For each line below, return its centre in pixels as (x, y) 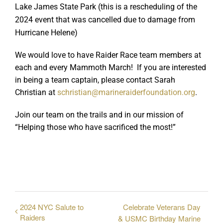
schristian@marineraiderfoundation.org (126, 92)
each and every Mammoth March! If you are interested (111, 67)
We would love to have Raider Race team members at (108, 55)
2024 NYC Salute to (52, 207)
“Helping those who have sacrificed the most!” (95, 127)
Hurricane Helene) (46, 33)
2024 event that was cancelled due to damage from (105, 20)
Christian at (36, 92)
